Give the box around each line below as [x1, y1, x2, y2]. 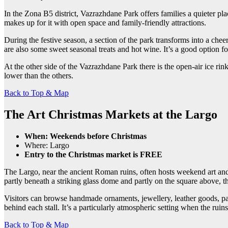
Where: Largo [24, 140, 69, 150]
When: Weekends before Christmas [24, 131, 147, 140]
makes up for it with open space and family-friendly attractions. [4, 18, 206, 27]
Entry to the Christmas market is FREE [24, 150, 162, 159]
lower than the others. [4, 71, 73, 80]
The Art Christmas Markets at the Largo [4, 107, 217, 121]
